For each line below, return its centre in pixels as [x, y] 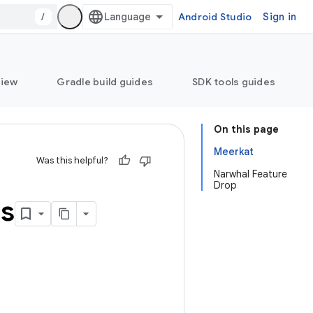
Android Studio [215, 17]
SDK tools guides [234, 82]
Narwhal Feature [250, 174]
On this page [246, 129]
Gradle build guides [105, 82]
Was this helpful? [72, 160]
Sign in [279, 17]
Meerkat [234, 152]
